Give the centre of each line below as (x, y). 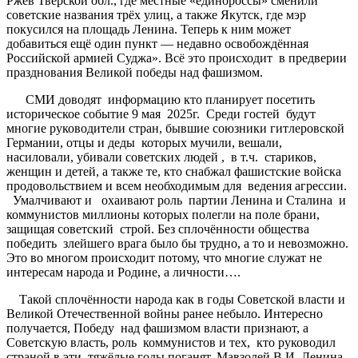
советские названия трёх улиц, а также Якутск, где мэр (156, 14)
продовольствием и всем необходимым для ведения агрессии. (177, 185)
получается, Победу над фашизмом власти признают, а (157, 328)
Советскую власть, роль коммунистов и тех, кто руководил (171, 342)
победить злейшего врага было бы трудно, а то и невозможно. (177, 243)
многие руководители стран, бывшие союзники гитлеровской (175, 128)
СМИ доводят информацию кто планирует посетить (162, 99)
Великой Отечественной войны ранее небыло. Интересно (165, 313)
